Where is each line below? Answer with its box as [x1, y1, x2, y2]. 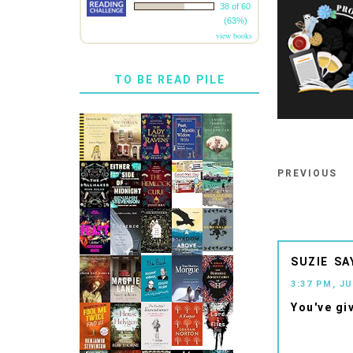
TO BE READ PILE [113, 73, 225, 86]
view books [216, 30, 253, 41]
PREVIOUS [277, 168, 338, 180]
